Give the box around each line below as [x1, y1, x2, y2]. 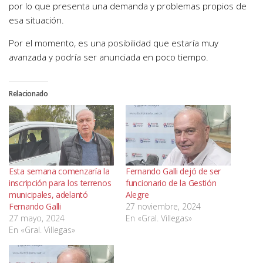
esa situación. [9, 14, 64, 26]
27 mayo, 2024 [9, 212, 65, 224]
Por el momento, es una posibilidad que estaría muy [9, 37, 218, 49]
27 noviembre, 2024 [126, 200, 201, 212]
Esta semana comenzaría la [9, 165, 110, 177]
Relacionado [9, 89, 48, 99]
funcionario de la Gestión [126, 177, 217, 188]
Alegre [126, 188, 149, 200]
